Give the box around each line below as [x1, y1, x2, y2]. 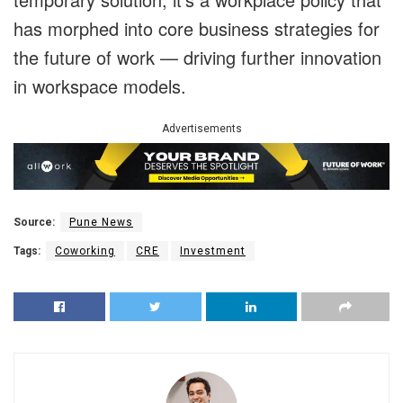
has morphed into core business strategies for [13, 15, 380, 42]
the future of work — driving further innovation [13, 44, 381, 71]
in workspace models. [13, 73, 186, 100]
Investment [180, 244, 246, 257]
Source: [13, 215, 55, 228]
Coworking [55, 244, 115, 257]
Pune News [69, 215, 133, 228]
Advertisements [161, 122, 242, 136]
